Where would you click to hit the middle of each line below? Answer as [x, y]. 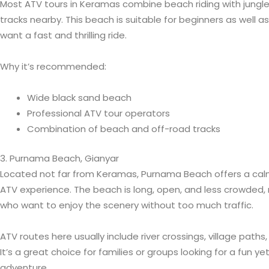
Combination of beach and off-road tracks [124, 129]
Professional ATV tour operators [98, 113]
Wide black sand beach [79, 98]
